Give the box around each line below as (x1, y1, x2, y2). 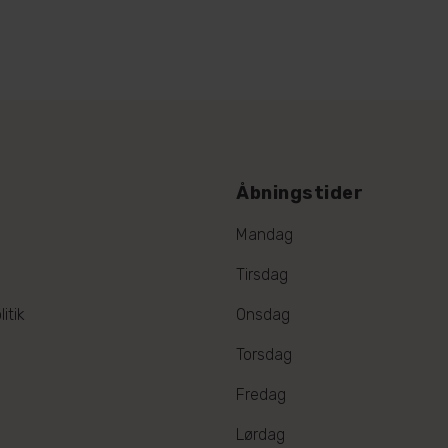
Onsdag (236, 304, 290, 324)
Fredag (236, 384, 286, 404)
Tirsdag (236, 264, 288, 284)
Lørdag (236, 424, 285, 444)
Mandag (236, 224, 293, 244)
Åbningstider (236, 181, 363, 204)
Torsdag (236, 344, 292, 364)
